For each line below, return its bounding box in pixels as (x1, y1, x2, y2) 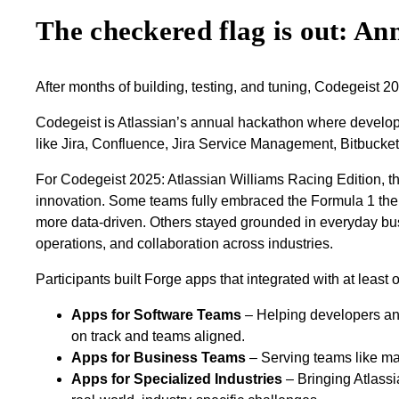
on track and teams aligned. (71, 328, 245, 344)
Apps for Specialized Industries (71, 370, 282, 387)
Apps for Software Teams (71, 306, 241, 322)
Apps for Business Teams (71, 349, 246, 365)
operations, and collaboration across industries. (36, 235, 333, 251)
